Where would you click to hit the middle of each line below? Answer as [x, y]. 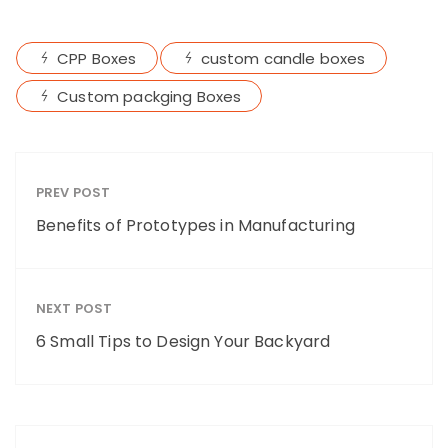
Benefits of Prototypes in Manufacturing [195, 226]
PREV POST [73, 193]
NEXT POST [74, 309]
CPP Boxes [97, 59]
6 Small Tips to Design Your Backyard [183, 342]
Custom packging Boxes [149, 97]
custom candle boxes [283, 59]
